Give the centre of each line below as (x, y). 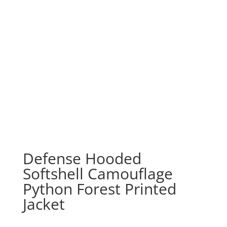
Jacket (44, 204)
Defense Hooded (82, 158)
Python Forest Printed (99, 188)
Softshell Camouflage (98, 173)
